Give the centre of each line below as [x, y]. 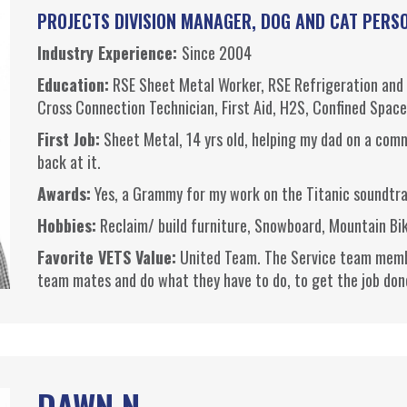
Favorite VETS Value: [106, 258]
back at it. [69, 162]
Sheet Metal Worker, [201, 85]
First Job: [68, 139]
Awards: [64, 194]
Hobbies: [66, 226]
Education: [73, 85]
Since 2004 [216, 53]
